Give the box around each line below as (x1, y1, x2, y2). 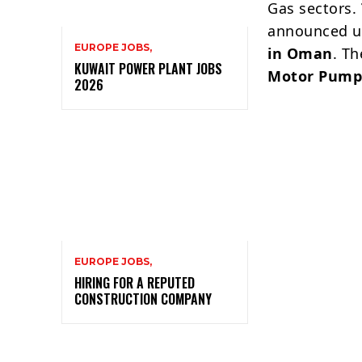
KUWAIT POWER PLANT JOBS (74, 58, 222, 78)
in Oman (267, 43, 333, 63)
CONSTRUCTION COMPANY (74, 289, 215, 309)
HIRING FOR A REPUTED (74, 273, 195, 293)
